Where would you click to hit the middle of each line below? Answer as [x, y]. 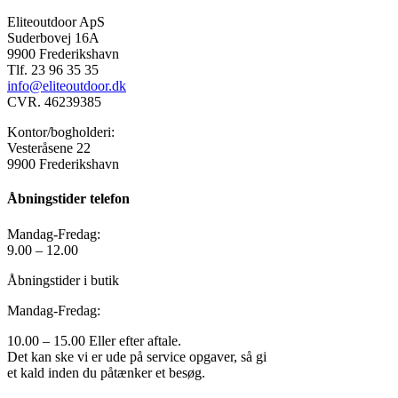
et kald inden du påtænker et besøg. [106, 372]
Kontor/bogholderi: [61, 132]
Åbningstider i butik [63, 280]
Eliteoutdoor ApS [56, 22]
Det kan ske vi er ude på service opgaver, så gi [137, 356]
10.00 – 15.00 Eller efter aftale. [94, 340]
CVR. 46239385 [54, 102]
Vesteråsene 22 [49, 148]
